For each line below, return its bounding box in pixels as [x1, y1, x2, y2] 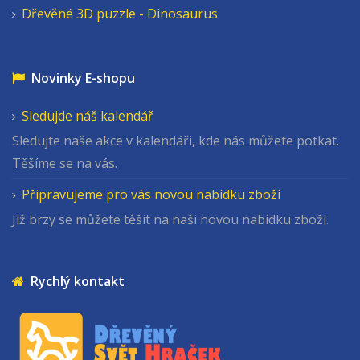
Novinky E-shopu [25, 69, 135, 87]
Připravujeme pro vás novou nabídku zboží [22, 186, 280, 203]
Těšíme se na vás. [12, 154, 117, 172]
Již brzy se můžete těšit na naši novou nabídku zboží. [12, 211, 329, 228]
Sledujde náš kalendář [22, 107, 153, 125]
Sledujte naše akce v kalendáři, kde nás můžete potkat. [12, 132, 339, 149]
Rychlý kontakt [24, 272, 125, 290]
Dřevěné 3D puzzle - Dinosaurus [22, 5, 218, 22]
